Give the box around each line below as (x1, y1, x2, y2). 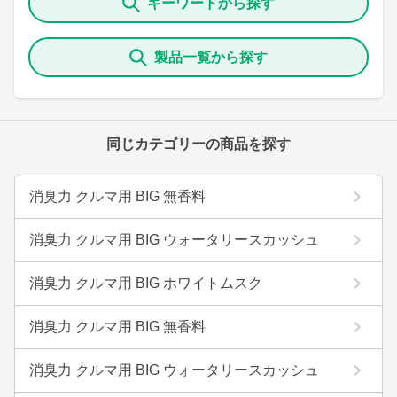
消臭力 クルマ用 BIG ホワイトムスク (29, 276, 262, 291)
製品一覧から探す (154, 50, 268, 65)
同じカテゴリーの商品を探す (106, 136, 291, 152)
